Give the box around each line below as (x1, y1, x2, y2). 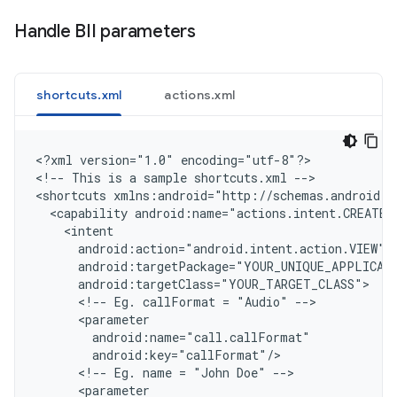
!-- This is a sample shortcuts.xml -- (43, 169, 308, 186)
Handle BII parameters (14, 20, 196, 43)
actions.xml (164, 87, 235, 103)
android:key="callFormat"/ (35, 346, 274, 363)
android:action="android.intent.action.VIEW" (35, 240, 385, 257)
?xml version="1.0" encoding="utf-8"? (43, 152, 304, 168)
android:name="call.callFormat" (35, 329, 310, 346)
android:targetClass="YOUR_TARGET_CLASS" (35, 276, 362, 292)
